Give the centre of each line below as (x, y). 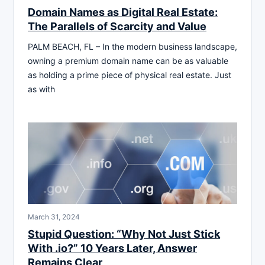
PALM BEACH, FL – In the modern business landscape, (132, 47)
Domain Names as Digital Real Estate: (123, 12)
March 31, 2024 (54, 216)
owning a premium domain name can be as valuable (128, 61)
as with (41, 89)
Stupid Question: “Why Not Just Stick (124, 234)
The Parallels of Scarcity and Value (117, 27)
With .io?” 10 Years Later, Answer (112, 248)
